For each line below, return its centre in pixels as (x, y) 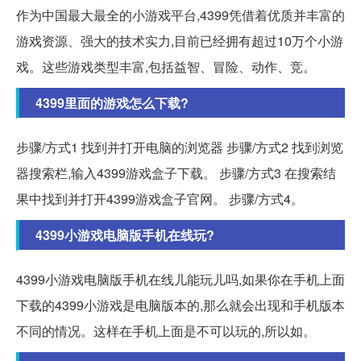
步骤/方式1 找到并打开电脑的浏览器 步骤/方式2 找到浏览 (180, 147)
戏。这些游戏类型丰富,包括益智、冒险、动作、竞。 (166, 66)
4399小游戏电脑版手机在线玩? (125, 234)
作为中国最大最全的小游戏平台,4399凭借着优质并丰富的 (180, 15)
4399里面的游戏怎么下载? (112, 102)
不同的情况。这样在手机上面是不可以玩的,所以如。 (166, 330)
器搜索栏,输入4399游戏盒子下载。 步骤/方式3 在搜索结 (176, 172)
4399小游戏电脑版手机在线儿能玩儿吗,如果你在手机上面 (180, 279)
